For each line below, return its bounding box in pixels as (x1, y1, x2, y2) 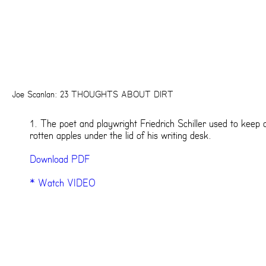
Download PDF (30, 153, 90, 166)
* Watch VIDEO (30, 176, 96, 190)
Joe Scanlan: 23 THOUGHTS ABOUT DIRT (12, 88, 173, 100)
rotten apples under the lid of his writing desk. (30, 129, 211, 142)
